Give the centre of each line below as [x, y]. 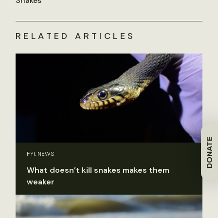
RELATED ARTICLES [76, 36]
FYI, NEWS [41, 154]
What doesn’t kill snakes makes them [98, 170]
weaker [41, 182]
